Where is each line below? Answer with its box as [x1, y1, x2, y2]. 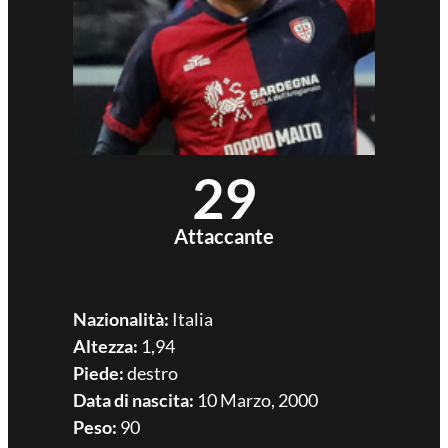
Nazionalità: [72, 307, 169, 330]
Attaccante [174, 224, 274, 249]
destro [123, 361, 178, 384]
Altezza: [72, 334, 138, 357]
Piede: [72, 361, 124, 384]
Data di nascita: [72, 388, 194, 411]
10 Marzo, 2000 [193, 388, 318, 411]
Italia [168, 307, 213, 330]
